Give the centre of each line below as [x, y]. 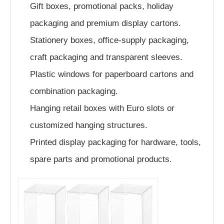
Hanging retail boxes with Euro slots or [102, 108]
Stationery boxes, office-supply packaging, [109, 40]
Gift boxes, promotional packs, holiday [102, 6]
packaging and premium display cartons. [105, 23]
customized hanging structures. [89, 125]
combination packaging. [74, 91]
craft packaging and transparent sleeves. [106, 57]
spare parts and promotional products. [101, 159]
